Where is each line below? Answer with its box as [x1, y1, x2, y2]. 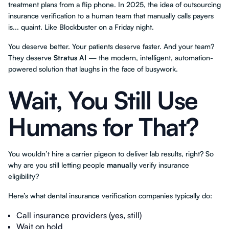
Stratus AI [54, 53, 86, 62]
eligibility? [8, 172, 39, 180]
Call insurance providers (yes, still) [16, 210, 142, 220]
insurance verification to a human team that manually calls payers [8, 11, 214, 20]
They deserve [8, 53, 54, 62]
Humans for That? [8, 111, 199, 142]
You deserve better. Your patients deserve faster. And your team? [8, 42, 214, 51]
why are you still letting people [8, 161, 107, 169]
